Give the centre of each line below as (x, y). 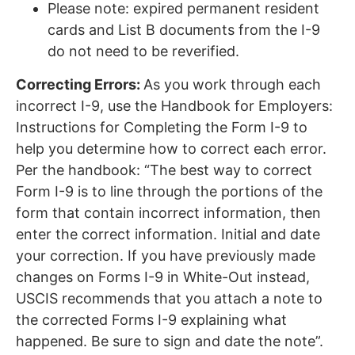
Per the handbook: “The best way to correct (164, 170)
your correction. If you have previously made (166, 255)
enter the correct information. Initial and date (168, 234)
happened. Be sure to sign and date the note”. (170, 341)
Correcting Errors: (80, 84)
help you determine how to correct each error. (171, 148)
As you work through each (232, 84)
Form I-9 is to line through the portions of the (169, 191)
